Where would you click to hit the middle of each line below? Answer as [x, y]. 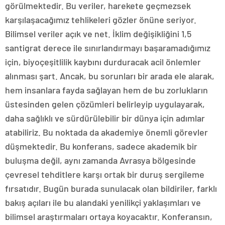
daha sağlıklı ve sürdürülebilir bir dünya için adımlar [105, 118]
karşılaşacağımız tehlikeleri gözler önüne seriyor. [101, 19]
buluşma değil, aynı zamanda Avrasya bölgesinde [100, 160]
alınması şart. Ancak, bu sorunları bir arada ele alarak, [110, 76]
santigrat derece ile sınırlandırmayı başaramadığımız [108, 47]
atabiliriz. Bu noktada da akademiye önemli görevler [106, 132]
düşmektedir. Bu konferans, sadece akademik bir [101, 146]
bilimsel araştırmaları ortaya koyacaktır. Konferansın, [109, 216]
